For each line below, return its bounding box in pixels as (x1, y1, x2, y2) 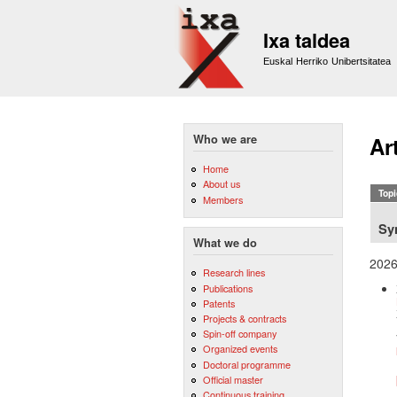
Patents (202, 295, 235, 310)
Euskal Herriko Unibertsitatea (263, 56, 392, 66)
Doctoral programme (202, 356, 291, 371)
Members (202, 191, 243, 206)
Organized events (202, 341, 277, 356)
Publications (202, 280, 253, 295)
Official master (202, 371, 263, 386)
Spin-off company (202, 326, 276, 341)
